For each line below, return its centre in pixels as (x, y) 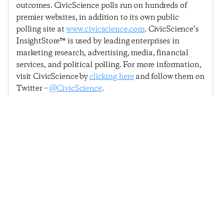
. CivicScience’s (171, 29)
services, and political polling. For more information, (109, 65)
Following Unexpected (56, 151)
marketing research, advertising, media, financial (103, 53)
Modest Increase (176, 151)
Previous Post (52, 108)
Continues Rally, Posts (165, 139)
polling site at (41, 29)
